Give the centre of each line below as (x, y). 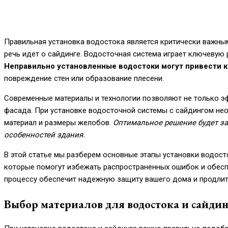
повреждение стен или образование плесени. (84, 78)
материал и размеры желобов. (59, 123)
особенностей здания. (45, 135)
